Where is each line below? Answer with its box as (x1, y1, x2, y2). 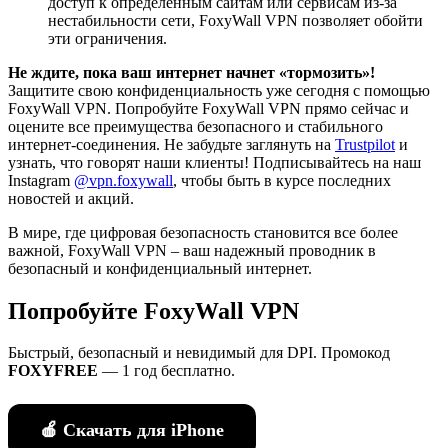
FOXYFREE (8, 362, 98, 380)
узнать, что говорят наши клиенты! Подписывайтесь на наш (8, 153, 421, 171)
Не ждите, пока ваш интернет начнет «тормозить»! (8, 63, 375, 81)
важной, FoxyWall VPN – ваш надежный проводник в (8, 241, 376, 259)
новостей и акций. (8, 189, 134, 207)
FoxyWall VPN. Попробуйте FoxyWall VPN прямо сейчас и (8, 99, 409, 117)
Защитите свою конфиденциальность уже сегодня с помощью (8, 81, 430, 99)
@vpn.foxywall (74, 171, 173, 189)
